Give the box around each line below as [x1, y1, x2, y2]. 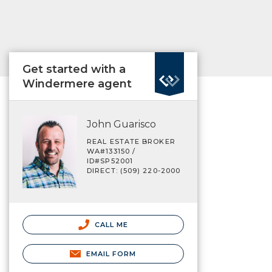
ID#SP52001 [87, 157, 133, 165]
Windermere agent [22, 77, 132, 90]
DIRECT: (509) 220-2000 [87, 166, 181, 175]
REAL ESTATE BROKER [87, 137, 175, 146]
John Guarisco [87, 118, 156, 130]
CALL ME [92, 220, 129, 229]
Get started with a [22, 63, 126, 76]
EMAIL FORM [86, 249, 137, 258]
